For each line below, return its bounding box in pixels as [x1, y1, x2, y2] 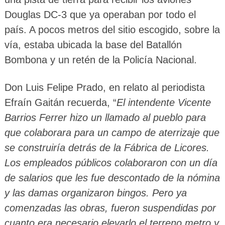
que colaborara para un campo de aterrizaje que [4, 127, 219, 138]
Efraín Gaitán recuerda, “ [4, 96, 117, 108]
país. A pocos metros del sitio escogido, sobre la [4, 24, 220, 35]
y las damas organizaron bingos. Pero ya [4, 187, 187, 198]
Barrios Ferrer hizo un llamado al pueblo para [4, 111, 206, 123]
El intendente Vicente [116, 96, 211, 108]
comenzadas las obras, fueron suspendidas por [4, 202, 216, 213]
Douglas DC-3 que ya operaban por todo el [4, 9, 196, 20]
